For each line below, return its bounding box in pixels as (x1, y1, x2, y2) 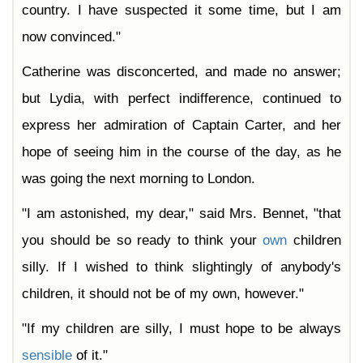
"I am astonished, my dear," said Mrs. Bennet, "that (22, 206, 341, 222)
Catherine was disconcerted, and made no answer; (22, 64, 341, 80)
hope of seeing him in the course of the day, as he (22, 144, 341, 160)
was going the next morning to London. (22, 171, 255, 187)
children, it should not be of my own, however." (22, 286, 304, 302)
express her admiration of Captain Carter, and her (22, 117, 341, 134)
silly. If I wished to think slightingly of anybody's (22, 259, 341, 275)
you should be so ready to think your (22, 233, 263, 249)
